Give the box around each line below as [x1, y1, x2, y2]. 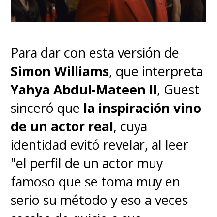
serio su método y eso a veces [11, 191, 188, 209]
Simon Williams [11, 62, 109, 80]
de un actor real [11, 117, 114, 136]
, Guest [157, 80, 200, 99]
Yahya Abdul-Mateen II [11, 80, 157, 99]
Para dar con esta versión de [11, 44, 180, 62]
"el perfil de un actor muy [11, 154, 163, 172]
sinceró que [11, 99, 84, 117]
